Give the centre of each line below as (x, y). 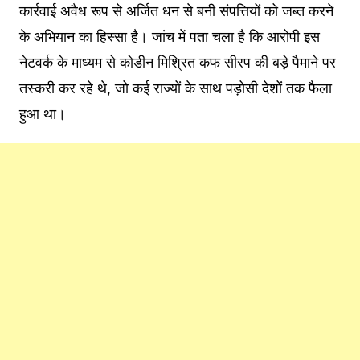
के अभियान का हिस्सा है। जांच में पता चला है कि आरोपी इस (169, 37)
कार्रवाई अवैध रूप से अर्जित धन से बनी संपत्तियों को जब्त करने (176, 11)
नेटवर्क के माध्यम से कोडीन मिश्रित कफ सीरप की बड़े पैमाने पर (177, 63)
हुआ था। (42, 114)
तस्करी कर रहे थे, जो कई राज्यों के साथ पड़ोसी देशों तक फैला (175, 88)
